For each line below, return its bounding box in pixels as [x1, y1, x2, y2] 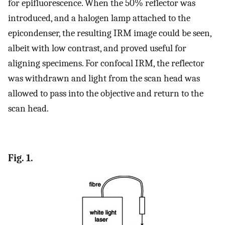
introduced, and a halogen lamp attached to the [8, 13, 190, 24]
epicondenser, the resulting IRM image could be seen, [8, 28, 211, 39]
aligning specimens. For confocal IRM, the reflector [8, 58, 204, 69]
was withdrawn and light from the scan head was [8, 73, 200, 84]
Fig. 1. [8, 152, 33, 164]
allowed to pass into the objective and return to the [8, 88, 203, 99]
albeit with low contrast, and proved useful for [8, 43, 186, 54]
